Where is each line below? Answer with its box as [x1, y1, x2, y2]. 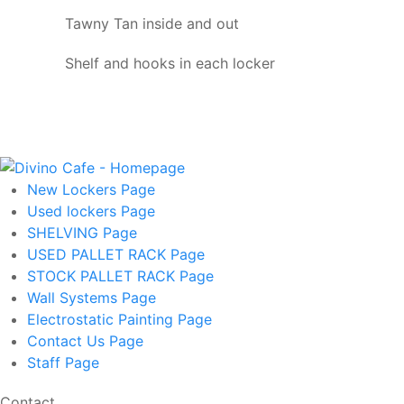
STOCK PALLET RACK [27, 266, 179, 285]
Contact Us [27, 331, 109, 350]
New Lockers [27, 179, 121, 198]
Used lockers [27, 201, 121, 220]
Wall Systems [27, 288, 122, 307]
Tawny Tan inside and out [65, 14, 239, 33]
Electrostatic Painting [27, 309, 178, 328]
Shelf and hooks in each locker [65, 54, 275, 73]
